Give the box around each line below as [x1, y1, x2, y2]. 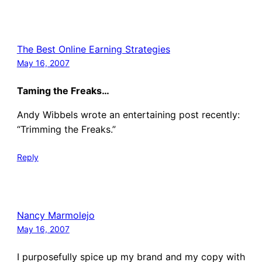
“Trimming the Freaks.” [16, 123, 116, 136]
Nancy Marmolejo [16, 209, 95, 221]
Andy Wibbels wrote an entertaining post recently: [16, 109, 240, 121]
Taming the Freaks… [16, 85, 109, 97]
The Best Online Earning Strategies [16, 43, 170, 56]
